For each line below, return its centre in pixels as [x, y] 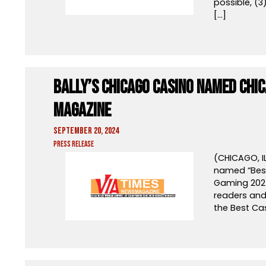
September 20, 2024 [86, 131]
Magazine [82, 110]
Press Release [73, 144]
